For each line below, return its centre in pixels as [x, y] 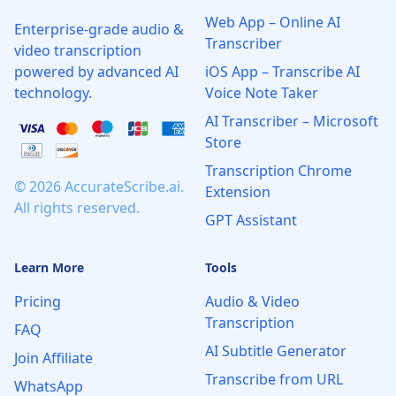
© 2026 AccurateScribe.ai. [99, 187]
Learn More [49, 267]
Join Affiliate [53, 358]
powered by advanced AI [96, 72]
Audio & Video [252, 301]
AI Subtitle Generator [276, 351]
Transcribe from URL [274, 379]
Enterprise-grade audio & [99, 29]
